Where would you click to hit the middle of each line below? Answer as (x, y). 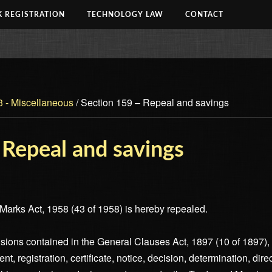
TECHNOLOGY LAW (125, 15)
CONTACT (204, 15)
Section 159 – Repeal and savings (154, 102)
